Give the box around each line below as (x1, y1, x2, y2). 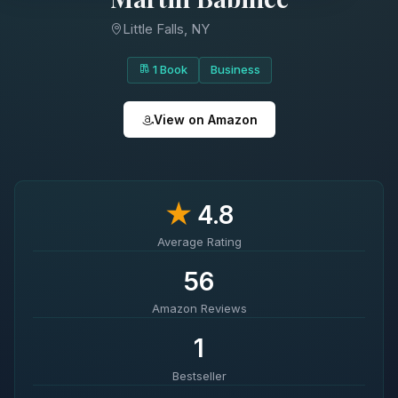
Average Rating (156, 235, 242, 250)
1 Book (149, 62, 187, 77)
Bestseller (171, 368, 227, 383)
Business (210, 62, 260, 77)
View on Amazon (153, 112, 258, 128)
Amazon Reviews (151, 301, 247, 316)
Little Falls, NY (122, 20, 210, 37)
